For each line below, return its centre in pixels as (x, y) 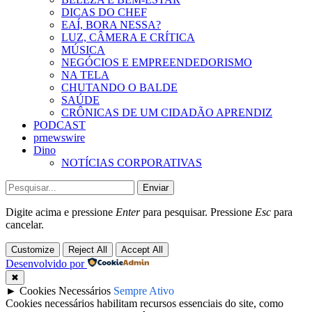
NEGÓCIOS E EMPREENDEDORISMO (157, 63)
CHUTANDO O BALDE (119, 88)
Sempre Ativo (144, 291)
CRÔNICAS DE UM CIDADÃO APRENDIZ (167, 113)
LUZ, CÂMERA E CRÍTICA (128, 38)
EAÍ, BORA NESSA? (111, 25)
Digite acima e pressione (61, 212)
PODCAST (60, 125)
